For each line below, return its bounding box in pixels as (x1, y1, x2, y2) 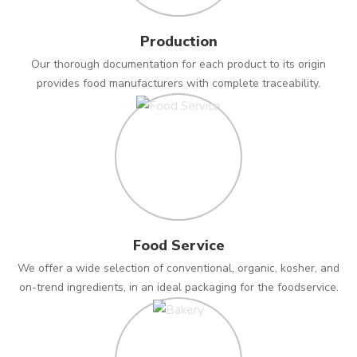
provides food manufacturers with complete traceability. (37, 76, 320, 91)
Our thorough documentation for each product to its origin (31, 57, 326, 72)
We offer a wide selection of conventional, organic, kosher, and (18, 261, 339, 276)
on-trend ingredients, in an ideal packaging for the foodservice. (18, 280, 339, 295)
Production (139, 32, 218, 51)
